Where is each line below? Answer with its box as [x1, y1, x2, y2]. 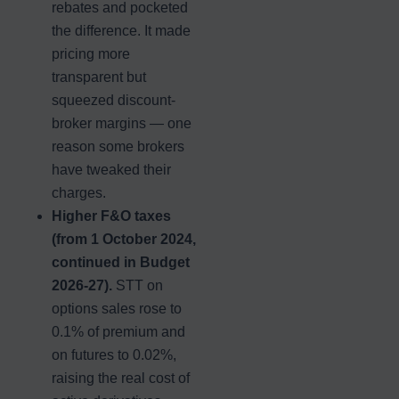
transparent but [52, 69, 146, 85]
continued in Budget [52, 254, 190, 270]
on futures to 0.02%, [52, 346, 176, 362]
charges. [52, 184, 106, 200]
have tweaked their [52, 161, 171, 177]
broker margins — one [52, 115, 191, 131]
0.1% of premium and [52, 323, 185, 339]
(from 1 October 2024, [52, 231, 196, 247]
